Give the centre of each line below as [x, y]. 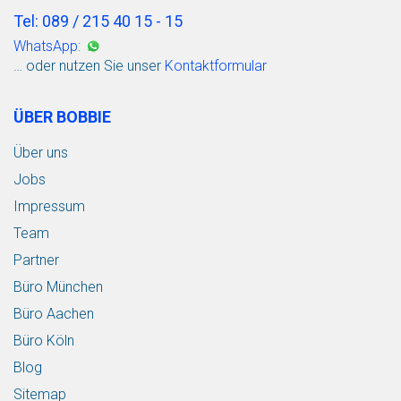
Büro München [58, 286]
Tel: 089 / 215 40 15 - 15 [98, 21]
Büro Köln [44, 340]
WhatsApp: [47, 46]
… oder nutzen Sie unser [89, 65]
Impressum [49, 206]
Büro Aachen [54, 313]
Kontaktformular [216, 65]
